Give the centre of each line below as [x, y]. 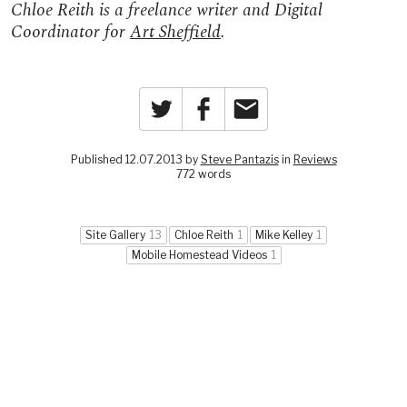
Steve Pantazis [239, 159]
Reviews [315, 159]
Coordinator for [70, 32]
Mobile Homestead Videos [199, 255]
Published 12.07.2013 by [135, 159]
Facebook [254, 105]
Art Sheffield [175, 32]
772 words [203, 174]
